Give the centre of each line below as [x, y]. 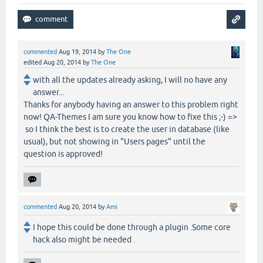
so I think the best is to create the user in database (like [127, 129]
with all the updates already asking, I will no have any [130, 80]
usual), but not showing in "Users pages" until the [114, 141]
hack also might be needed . [84, 239]
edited [33, 62]
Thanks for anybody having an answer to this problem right [131, 104]
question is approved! [63, 154]
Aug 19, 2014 [77, 51]
